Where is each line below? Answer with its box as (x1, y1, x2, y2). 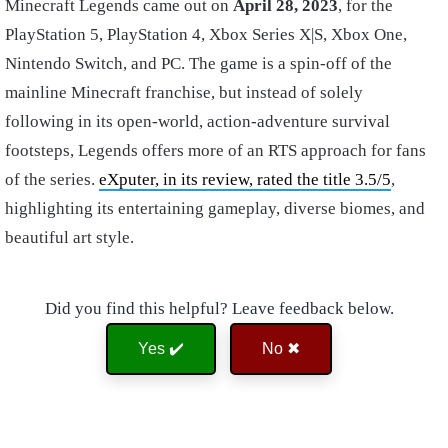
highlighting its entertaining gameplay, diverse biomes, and (5, 198, 425, 218)
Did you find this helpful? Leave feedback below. (44, 298, 394, 318)
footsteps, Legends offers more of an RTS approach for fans (5, 140, 426, 160)
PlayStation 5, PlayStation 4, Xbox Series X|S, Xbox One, (5, 24, 407, 44)
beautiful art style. (5, 227, 138, 247)
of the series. (5, 169, 99, 189)
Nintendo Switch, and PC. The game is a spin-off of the (5, 53, 392, 73)
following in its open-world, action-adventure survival (5, 111, 390, 131)
